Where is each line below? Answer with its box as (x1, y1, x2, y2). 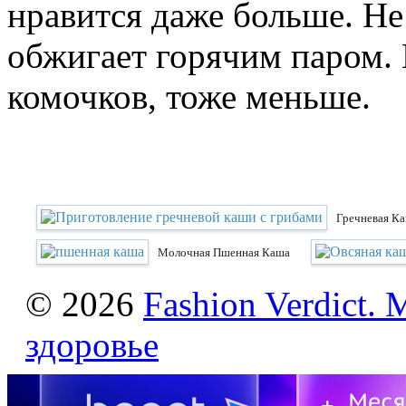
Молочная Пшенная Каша (158, 246, 290, 260)
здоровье (25, 325, 159, 365)
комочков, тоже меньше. (7, 77, 371, 117)
